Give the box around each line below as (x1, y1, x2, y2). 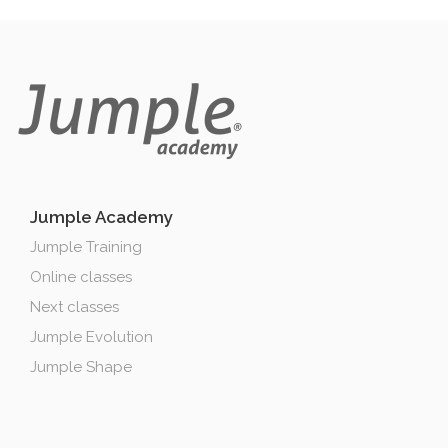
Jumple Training (30, 237, 142, 256)
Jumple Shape (30, 357, 132, 376)
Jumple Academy (30, 206, 173, 227)
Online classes (30, 267, 132, 286)
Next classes (30, 297, 119, 316)
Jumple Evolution (30, 327, 153, 346)
